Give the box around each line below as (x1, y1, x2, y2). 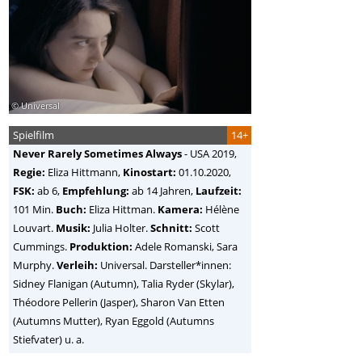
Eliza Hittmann (48, 165, 119, 180)
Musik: (56, 221, 91, 236)
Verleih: (57, 258, 99, 273)
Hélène (203, 202, 240, 217)
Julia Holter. (90, 221, 151, 236)
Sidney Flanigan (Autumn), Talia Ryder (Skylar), (13, 276, 235, 292)
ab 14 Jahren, (129, 183, 196, 199)
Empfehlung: (62, 183, 130, 199)
